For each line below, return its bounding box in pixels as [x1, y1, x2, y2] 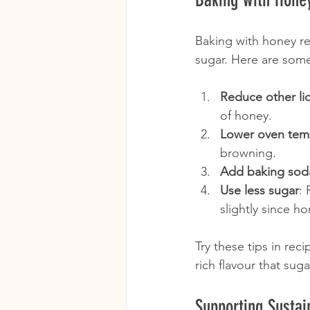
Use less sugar [220, 182, 299, 198]
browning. [220, 145, 276, 161]
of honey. [220, 107, 272, 123]
